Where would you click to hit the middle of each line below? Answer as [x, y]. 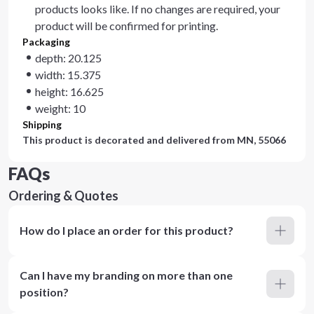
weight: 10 [60, 108]
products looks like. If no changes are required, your [158, 9]
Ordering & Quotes [63, 196]
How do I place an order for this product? [127, 230]
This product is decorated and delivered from [130, 140]
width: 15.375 [68, 75]
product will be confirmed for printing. [127, 26]
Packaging [46, 42]
